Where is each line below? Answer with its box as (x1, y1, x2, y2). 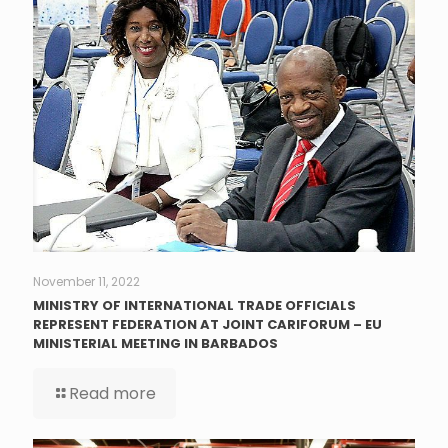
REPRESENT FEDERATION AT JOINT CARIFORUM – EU (33, 314, 382, 334)
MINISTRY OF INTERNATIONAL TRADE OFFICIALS (33, 295, 356, 315)
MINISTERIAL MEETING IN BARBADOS (33, 333, 278, 353)
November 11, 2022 (33, 272, 140, 290)
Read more (69, 381, 156, 405)
